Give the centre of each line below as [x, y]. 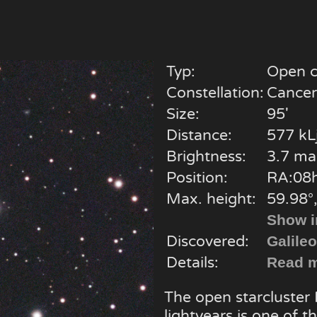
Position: [197, 178]
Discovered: [207, 242]
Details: [192, 263]
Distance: [199, 136]
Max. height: [211, 199]
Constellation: [215, 93]
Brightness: [206, 157]
